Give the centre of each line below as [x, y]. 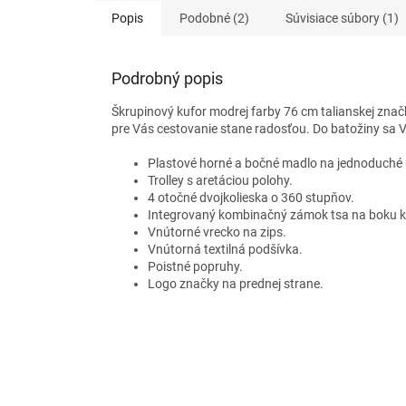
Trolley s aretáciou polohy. [220, 181]
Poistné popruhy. [195, 267]
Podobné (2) [214, 19]
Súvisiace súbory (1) [342, 19]
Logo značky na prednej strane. [236, 284]
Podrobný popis [167, 79]
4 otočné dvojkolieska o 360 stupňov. [251, 198]
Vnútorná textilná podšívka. [225, 250]
